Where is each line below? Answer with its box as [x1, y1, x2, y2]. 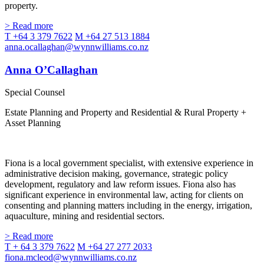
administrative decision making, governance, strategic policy [5, 169, 228, 179]
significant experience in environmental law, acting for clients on [5, 190, 243, 200]
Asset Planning [5, 118, 61, 128]
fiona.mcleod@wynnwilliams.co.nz [5, 252, 137, 263]
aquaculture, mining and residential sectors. [5, 211, 164, 222]
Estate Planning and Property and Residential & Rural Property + [5, 107, 246, 118]
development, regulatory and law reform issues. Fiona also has [5, 179, 236, 190]
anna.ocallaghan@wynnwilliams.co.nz [5, 41, 148, 52]
